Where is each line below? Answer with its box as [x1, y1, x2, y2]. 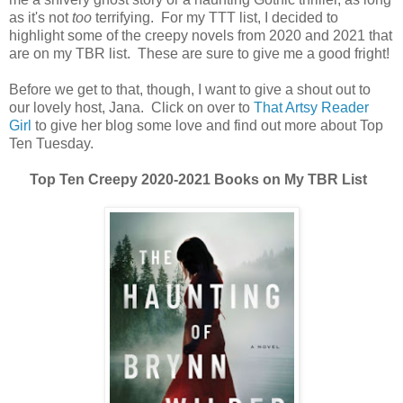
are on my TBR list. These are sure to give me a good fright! [9, 46, 390, 61]
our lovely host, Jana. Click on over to [9, 100, 254, 115]
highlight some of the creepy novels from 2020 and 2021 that [9, 28, 392, 43]
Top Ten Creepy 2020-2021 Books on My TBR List [29, 172, 374, 187]
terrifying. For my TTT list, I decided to [92, 10, 338, 25]
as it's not [9, 10, 72, 25]
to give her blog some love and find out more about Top [31, 118, 383, 133]
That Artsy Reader [254, 100, 369, 115]
